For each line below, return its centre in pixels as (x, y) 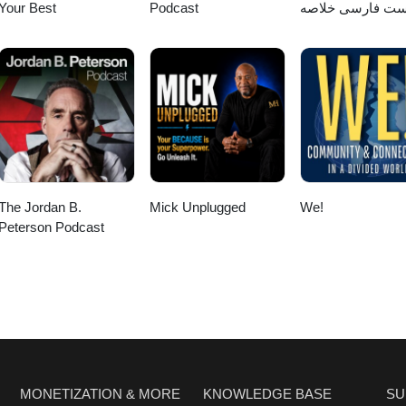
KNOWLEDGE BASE (267, 394)
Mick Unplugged (197, 208)
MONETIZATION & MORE (101, 394)
